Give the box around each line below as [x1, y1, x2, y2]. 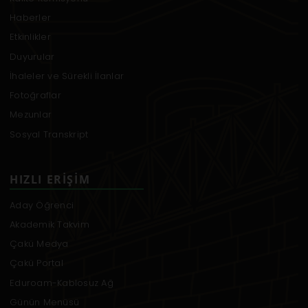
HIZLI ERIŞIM [10, 172, 91, 188]
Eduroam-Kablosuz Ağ [10, 276, 113, 289]
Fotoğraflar [10, 89, 61, 102]
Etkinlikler [10, 30, 51, 44]
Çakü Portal [10, 256, 63, 270]
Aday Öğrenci [10, 198, 74, 212]
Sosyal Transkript [10, 127, 89, 141]
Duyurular [10, 49, 55, 63]
